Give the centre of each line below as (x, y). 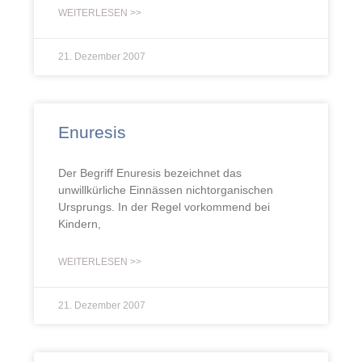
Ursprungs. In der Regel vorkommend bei (164, 207)
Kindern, (80, 224)
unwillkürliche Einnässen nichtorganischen (166, 190)
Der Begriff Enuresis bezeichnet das (150, 173)
